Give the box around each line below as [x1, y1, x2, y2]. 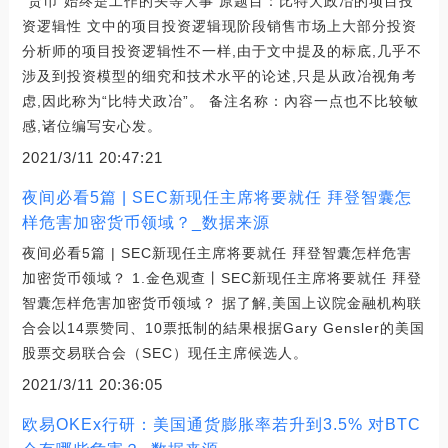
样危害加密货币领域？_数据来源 [21, 213, 270, 231]
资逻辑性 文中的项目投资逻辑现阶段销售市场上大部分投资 [21, 17, 417, 34]
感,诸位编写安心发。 [21, 117, 162, 134]
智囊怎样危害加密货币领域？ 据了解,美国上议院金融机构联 [21, 294, 422, 311]
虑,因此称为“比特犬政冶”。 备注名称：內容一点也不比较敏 [21, 92, 419, 109]
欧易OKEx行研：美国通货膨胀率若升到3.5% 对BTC [21, 415, 421, 433]
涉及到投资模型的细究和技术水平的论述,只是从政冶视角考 [21, 67, 417, 84]
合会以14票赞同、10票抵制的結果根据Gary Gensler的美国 [21, 319, 425, 336]
